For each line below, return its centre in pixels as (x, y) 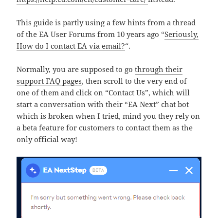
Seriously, (182, 34)
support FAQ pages (49, 81)
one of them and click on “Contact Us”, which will (103, 93)
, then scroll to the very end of (135, 81)
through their (159, 69)
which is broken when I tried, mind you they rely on (109, 116)
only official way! (47, 139)
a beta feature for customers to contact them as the (105, 128)
